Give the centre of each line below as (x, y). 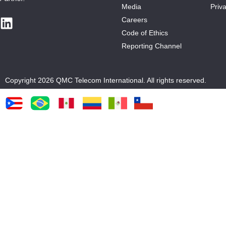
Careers (134, 20)
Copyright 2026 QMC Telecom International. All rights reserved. (106, 80)
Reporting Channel (151, 46)
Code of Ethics (145, 33)
